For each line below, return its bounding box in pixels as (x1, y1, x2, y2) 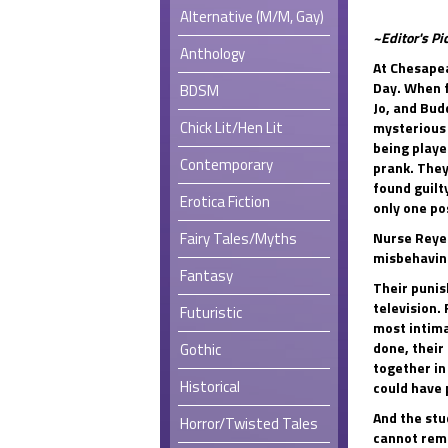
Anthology (180, 41, 245, 65)
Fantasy (180, 263, 233, 287)
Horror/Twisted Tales (180, 411, 318, 435)
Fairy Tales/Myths (180, 226, 297, 250)
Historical (180, 374, 240, 398)
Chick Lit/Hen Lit (180, 115, 283, 139)
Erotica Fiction (180, 189, 270, 213)
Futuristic (180, 300, 242, 324)
